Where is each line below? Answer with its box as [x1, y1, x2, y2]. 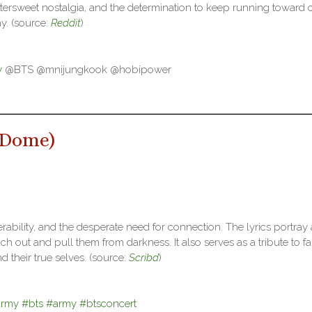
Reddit [51, 17, 81, 30]
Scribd [129, 251, 159, 264]
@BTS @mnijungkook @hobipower [1, 63, 171, 76]
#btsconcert [79, 297, 137, 311]
